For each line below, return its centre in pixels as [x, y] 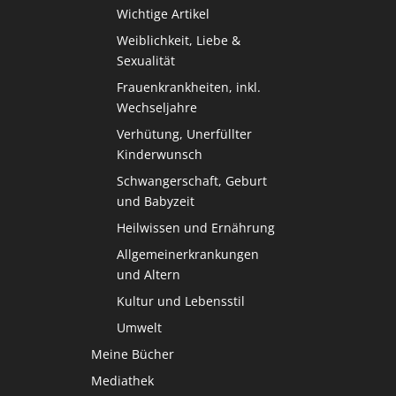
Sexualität [146, 61]
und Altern [149, 275]
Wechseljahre [157, 108]
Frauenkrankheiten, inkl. [189, 88]
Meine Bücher [133, 354]
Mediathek [123, 381]
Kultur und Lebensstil [181, 301]
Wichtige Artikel [164, 14]
